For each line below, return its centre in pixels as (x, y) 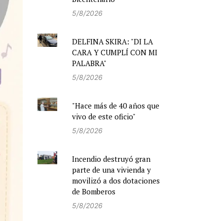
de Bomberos (94, 192)
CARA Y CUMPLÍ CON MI (115, 53)
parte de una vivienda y (111, 170)
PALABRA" (89, 63)
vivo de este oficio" (104, 117)
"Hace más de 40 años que (116, 106)
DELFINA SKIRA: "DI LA (112, 42)
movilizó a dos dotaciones (116, 181)
